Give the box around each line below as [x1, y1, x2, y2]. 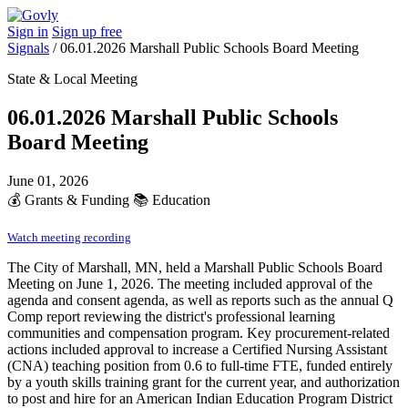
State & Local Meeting [7, 71, 138, 87]
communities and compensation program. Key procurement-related [7, 324, 390, 341]
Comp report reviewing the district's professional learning [7, 308, 335, 324]
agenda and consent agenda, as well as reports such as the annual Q [7, 291, 393, 308]
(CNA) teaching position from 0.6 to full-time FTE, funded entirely [7, 357, 393, 373]
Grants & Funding [21, 191, 133, 208]
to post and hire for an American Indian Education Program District [7, 390, 393, 406]
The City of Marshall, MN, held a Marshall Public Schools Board [7, 259, 382, 275]
